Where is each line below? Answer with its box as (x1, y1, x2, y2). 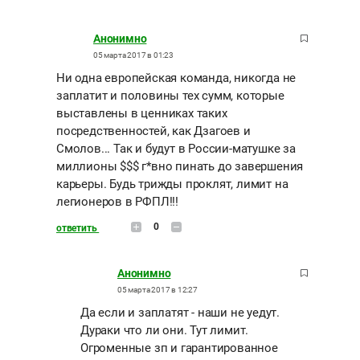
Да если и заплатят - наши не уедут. (80, 305, 280, 321)
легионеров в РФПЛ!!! (56, 194, 178, 210)
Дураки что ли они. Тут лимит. (80, 323, 249, 338)
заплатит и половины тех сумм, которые (56, 88, 284, 104)
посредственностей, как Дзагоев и (56, 124, 251, 139)
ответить (56, 223, 100, 235)
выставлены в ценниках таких (56, 106, 227, 121)
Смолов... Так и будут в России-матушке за (56, 141, 296, 157)
